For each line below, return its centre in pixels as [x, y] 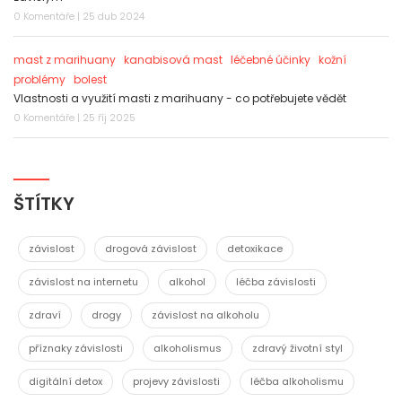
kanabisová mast [173, 60]
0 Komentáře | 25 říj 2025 [74, 118]
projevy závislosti [176, 382]
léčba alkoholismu [297, 382]
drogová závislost [151, 249]
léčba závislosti [276, 282]
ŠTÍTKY [44, 204]
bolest [90, 80]
